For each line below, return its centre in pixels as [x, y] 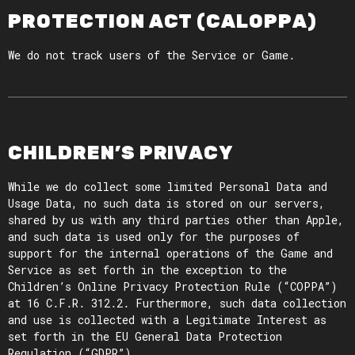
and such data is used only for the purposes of [154, 237]
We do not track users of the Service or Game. [151, 55]
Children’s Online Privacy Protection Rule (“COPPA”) [173, 286]
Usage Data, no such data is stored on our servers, [166, 203]
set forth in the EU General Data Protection [145, 336]
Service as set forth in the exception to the [147, 270]
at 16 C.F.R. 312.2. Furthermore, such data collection [177, 303]
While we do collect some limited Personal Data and [168, 187]
